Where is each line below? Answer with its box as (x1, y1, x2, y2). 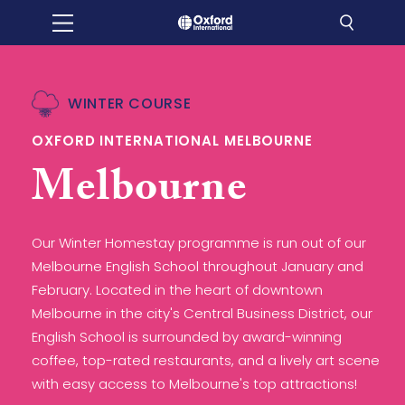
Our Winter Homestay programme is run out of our (32, 232, 366, 252)
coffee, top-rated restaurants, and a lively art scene (32, 350, 380, 370)
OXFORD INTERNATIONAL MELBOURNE (32, 131, 313, 150)
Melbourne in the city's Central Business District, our (32, 303, 372, 323)
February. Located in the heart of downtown (32, 279, 323, 299)
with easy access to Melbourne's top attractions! (32, 373, 357, 393)
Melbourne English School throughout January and (32, 256, 363, 276)
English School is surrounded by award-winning (32, 326, 342, 346)
